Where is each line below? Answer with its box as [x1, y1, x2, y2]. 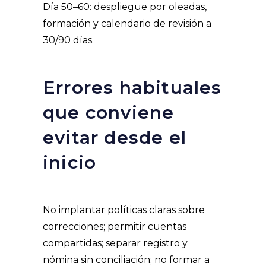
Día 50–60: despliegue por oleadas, [43, 1, 207, 13]
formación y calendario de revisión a [43, 18, 211, 30]
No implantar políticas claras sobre [43, 204, 205, 216]
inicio [43, 151, 102, 174]
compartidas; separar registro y [43, 237, 188, 249]
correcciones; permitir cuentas [43, 221, 186, 233]
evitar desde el [43, 126, 186, 149]
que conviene [43, 102, 175, 124]
